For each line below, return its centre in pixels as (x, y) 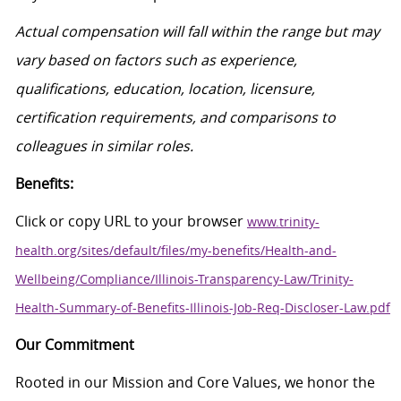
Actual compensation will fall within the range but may (197, 32)
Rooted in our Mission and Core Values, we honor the (195, 383)
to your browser (188, 222)
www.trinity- (283, 222)
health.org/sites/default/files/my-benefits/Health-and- (175, 251)
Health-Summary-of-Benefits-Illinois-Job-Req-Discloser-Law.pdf (202, 308)
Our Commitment (74, 345)
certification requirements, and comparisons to (175, 118)
